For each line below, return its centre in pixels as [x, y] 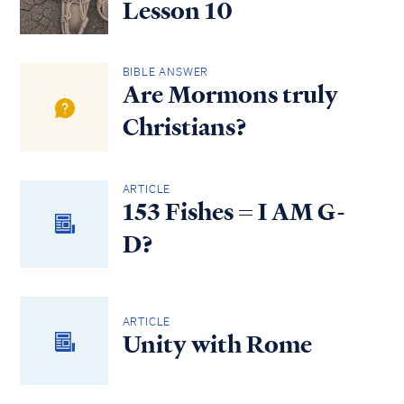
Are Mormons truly [230, 95]
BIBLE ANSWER [165, 72]
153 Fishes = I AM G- [234, 211]
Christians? [184, 128]
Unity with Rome [217, 345]
